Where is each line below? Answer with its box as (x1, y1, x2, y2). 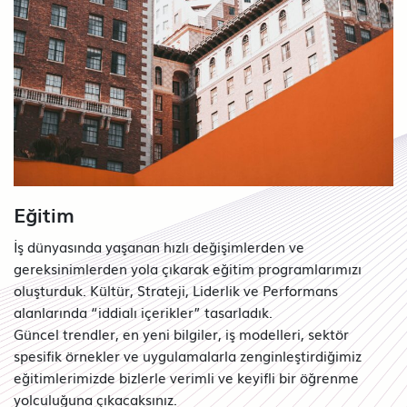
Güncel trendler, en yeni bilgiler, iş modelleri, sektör (14, 323, 349, 343)
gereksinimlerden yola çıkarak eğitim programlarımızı (14, 258, 362, 278)
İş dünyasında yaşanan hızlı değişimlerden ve (14, 236, 304, 256)
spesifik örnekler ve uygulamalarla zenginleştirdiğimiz (14, 345, 362, 365)
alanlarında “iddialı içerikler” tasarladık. (14, 302, 273, 322)
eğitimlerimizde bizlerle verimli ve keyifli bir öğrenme (14, 367, 359, 387)
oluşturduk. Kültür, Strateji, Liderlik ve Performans (14, 280, 338, 300)
